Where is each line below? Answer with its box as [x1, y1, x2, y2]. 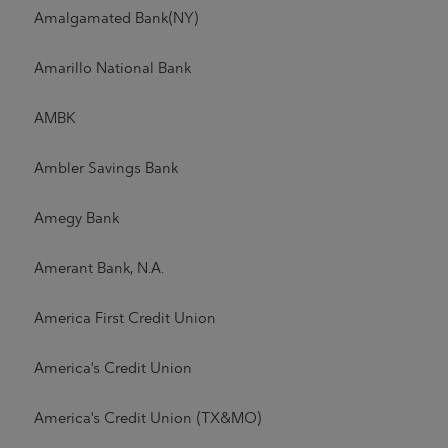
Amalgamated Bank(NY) [33, 10, 199, 26]
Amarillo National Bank [33, 60, 191, 76]
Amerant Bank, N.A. [33, 260, 164, 276]
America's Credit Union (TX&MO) [33, 410, 262, 426]
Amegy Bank [33, 210, 119, 226]
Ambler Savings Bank [33, 160, 178, 176]
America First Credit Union [33, 310, 216, 326]
